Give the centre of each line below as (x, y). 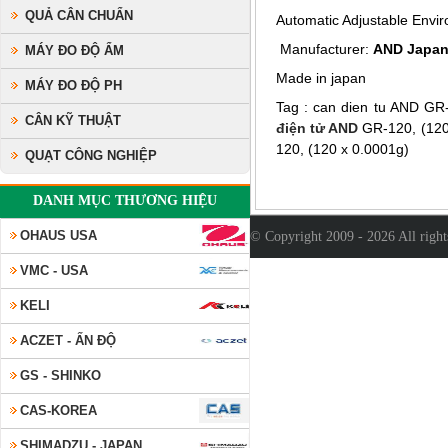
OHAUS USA (58, 235)
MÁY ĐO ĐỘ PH (73, 85)
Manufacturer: (324, 49)
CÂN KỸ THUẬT (73, 120)
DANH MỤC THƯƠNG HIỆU (125, 200)
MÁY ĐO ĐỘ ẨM (74, 50)
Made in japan (321, 78)
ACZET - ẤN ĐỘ (68, 340)
